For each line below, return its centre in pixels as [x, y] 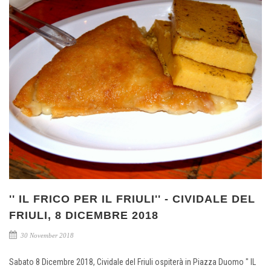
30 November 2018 [46, 235]
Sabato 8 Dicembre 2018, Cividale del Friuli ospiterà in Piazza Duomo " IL [132, 262]
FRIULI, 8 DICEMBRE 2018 [84, 215]
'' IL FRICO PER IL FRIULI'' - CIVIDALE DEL [132, 199]
